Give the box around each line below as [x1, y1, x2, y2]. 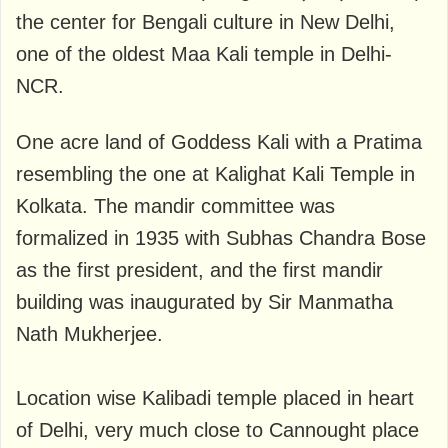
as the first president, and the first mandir [16, 258, 383, 281]
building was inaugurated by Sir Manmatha [16, 290, 393, 313]
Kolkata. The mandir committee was [16, 194, 335, 217]
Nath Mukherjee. [16, 322, 163, 345]
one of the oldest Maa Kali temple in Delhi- [16, 42, 392, 65]
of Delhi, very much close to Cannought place [16, 418, 419, 441]
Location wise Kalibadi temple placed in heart [16, 386, 414, 409]
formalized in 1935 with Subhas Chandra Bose [16, 226, 426, 249]
